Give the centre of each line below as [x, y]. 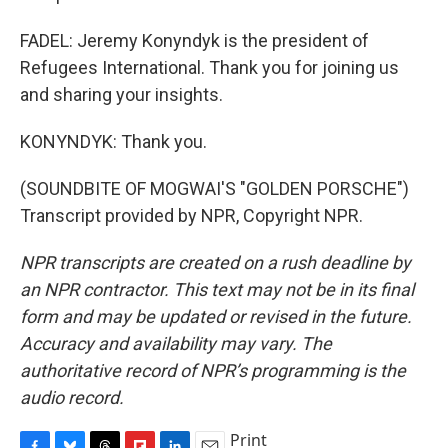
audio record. [72, 398]
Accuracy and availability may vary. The [176, 344]
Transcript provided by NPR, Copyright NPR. [191, 216]
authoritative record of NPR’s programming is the [213, 371]
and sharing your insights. [121, 95]
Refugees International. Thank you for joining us [209, 68]
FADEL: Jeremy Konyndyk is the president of [194, 41]
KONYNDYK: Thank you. [113, 142]
